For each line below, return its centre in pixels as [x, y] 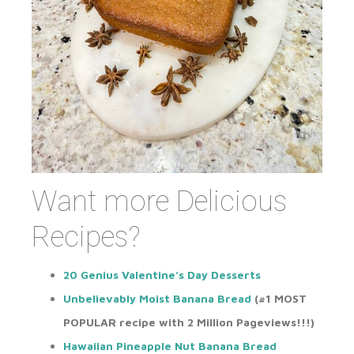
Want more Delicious [159, 202]
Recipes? [86, 237]
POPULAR [90, 322]
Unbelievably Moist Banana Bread [157, 299]
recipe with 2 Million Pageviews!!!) [215, 322]
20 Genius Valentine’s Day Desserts [162, 275]
